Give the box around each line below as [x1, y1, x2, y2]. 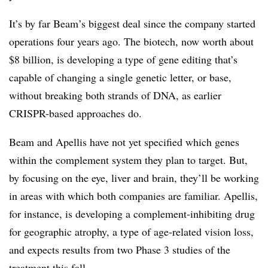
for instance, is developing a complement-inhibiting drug [9, 206, 255, 221]
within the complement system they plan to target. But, [9, 153, 248, 167]
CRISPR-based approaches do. [9, 106, 142, 120]
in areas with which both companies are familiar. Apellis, [9, 188, 258, 203]
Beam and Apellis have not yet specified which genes [9, 135, 239, 149]
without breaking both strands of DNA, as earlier [9, 88, 221, 102]
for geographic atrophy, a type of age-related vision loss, [9, 224, 254, 239]
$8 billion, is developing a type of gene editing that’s [9, 52, 237, 66]
